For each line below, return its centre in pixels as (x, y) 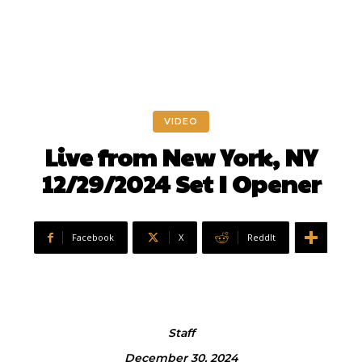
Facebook (93, 238)
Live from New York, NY (181, 157)
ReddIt (261, 238)
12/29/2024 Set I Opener (181, 183)
